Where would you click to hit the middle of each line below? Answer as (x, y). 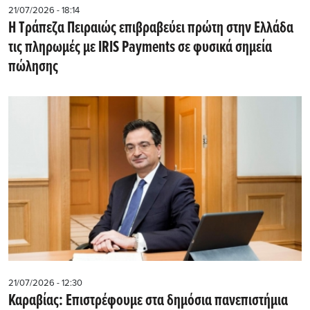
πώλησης (33, 67)
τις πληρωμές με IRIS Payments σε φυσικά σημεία (140, 47)
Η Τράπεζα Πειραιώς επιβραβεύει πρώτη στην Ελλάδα (151, 28)
